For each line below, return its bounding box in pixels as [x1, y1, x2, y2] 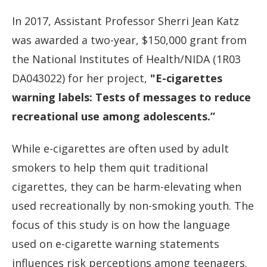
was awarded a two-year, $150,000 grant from [12, 32, 247, 47]
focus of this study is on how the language [12, 218, 230, 232]
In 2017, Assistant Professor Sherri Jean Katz [12, 13, 239, 28]
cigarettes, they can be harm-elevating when [12, 179, 241, 194]
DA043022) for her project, [12, 70, 147, 85]
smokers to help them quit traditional [12, 160, 208, 175]
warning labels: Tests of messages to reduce [12, 89, 251, 104]
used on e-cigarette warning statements [12, 237, 219, 252]
